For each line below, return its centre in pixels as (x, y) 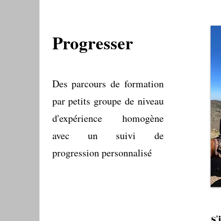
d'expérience (77, 118)
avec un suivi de (108, 135)
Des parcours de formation (108, 84)
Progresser (92, 43)
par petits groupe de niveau (108, 101)
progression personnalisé (102, 153)
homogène (133, 118)
